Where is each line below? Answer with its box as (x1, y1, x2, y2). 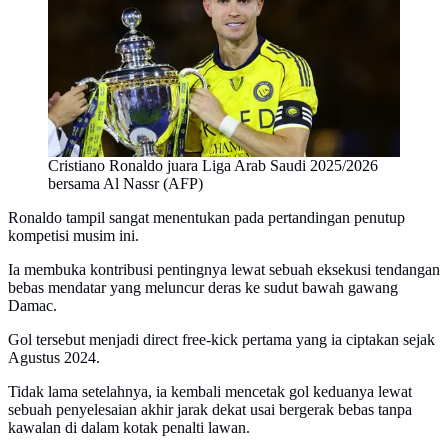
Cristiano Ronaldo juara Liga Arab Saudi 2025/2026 (48, 156, 378, 174)
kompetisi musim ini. (8, 226, 139, 244)
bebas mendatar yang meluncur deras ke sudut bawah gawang (8, 278, 398, 296)
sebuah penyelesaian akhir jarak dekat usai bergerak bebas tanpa (8, 400, 412, 418)
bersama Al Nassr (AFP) (48, 174, 203, 192)
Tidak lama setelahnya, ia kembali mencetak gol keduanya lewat (8, 382, 412, 400)
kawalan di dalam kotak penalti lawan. (8, 418, 250, 436)
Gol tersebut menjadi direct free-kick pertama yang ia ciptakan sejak (8, 330, 435, 348)
